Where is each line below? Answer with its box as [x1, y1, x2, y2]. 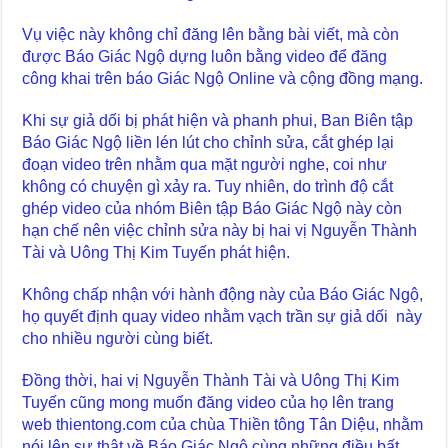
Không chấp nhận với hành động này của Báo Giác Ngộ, [22, 285, 424, 303]
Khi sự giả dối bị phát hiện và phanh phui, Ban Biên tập [22, 111, 414, 129]
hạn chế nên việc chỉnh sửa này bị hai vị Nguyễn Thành [22, 221, 418, 239]
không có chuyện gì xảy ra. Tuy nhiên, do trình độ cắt [22, 177, 394, 195]
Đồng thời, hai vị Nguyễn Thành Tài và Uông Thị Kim [22, 371, 400, 389]
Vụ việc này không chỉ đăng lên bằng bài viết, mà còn [22, 25, 400, 43]
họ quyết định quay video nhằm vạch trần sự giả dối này [22, 307, 423, 325]
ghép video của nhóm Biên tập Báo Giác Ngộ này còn [22, 199, 403, 217]
